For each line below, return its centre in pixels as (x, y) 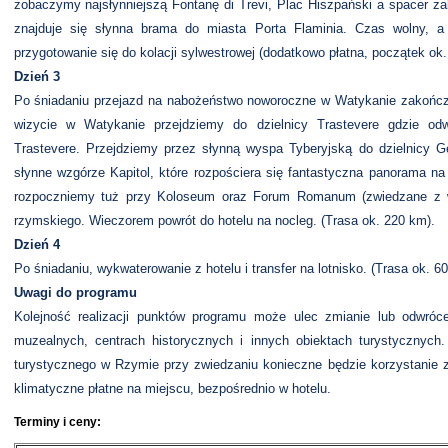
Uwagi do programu (75, 292)
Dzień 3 (36, 76)
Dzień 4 (36, 244)
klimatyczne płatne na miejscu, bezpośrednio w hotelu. (172, 388)
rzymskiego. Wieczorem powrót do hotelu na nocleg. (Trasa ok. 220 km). (224, 220)
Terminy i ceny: (57, 422)
